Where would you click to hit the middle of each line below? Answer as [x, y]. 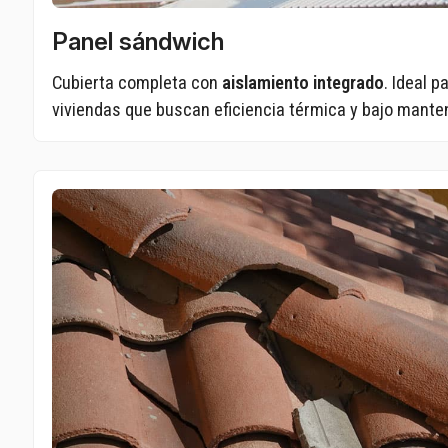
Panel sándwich [138, 41]
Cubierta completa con [137, 82]
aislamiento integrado [303, 82]
